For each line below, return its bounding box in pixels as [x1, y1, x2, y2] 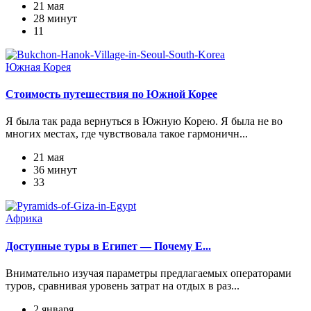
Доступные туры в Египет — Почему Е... [6, 239, 211, 252]
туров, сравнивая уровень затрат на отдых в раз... [6, 279, 239, 292]
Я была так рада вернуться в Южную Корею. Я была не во [6, 115, 283, 128]
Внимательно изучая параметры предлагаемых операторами [6, 267, 292, 279]
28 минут [33, 12, 77, 24]
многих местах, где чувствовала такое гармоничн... [6, 128, 248, 140]
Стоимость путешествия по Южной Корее [6, 88, 217, 101]
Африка [6, 212, 42, 225]
